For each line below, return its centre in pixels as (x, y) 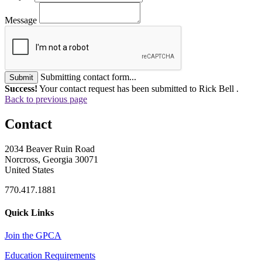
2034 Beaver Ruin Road (50, 149)
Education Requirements (50, 256)
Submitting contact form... (88, 77)
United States (29, 170)
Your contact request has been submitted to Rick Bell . (138, 88)
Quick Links (29, 212)
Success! (21, 88)
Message (21, 20)
